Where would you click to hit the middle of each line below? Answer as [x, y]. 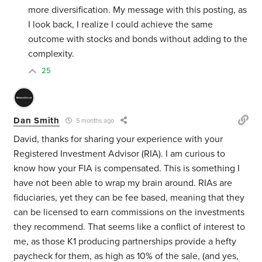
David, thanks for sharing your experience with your [118, 139]
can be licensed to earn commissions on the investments [129, 213]
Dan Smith [37, 120]
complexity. [51, 54]
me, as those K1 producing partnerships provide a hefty [125, 242]
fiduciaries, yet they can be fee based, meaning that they [129, 198]
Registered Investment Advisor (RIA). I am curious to [120, 154]
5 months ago [94, 121]
